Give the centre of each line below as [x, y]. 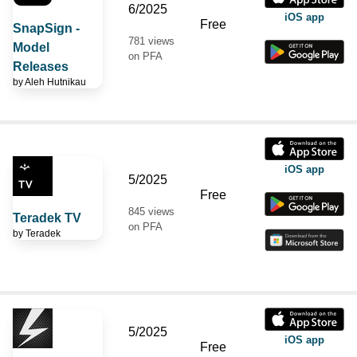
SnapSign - [46, 28]
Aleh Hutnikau [55, 82]
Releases [41, 66]
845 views [151, 211]
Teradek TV [47, 218]
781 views [151, 41]
